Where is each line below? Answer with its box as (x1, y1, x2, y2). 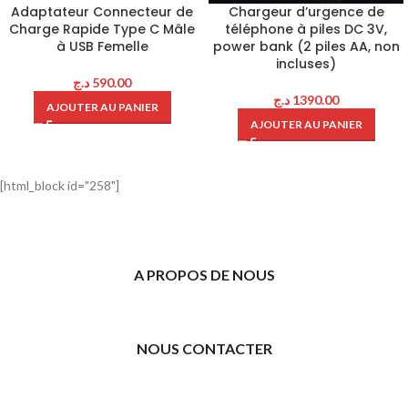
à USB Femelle (56, 36, 148, 56)
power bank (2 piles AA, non (212, 36, 400, 56)
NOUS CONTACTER (136, 339, 272, 357)
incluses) (276, 54, 336, 73)
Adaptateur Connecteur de (11, 2, 193, 21)
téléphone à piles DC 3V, (225, 19, 387, 38)
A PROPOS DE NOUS (133, 265, 275, 283)
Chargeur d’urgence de (228, 2, 384, 21)
